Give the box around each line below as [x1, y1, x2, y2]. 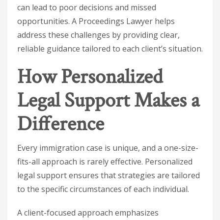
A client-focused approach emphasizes [17, 207, 159, 218]
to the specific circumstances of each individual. [17, 184, 189, 194]
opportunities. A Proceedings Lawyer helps [17, 16, 175, 27]
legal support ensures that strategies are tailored [17, 170, 200, 181]
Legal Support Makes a [17, 87, 199, 114]
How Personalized [17, 63, 163, 90]
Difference [17, 110, 104, 137]
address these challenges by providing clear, [17, 29, 180, 40]
